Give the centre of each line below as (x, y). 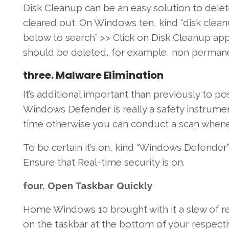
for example (139, 52)
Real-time (99, 162)
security (142, 162)
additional (59, 94)
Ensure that (49, 162)
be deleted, (83, 52)
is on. (172, 162)
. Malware (77, 75)
